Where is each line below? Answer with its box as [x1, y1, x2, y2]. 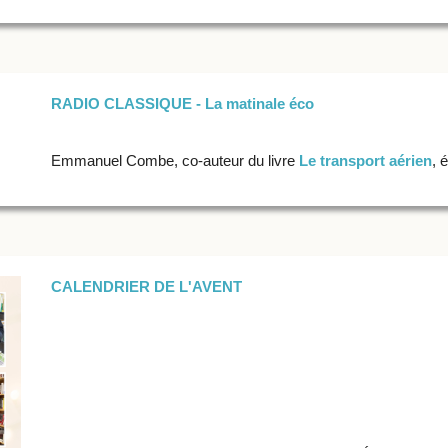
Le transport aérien [298, 152, 432, 169]
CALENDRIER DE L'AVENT [50, 278, 242, 295]
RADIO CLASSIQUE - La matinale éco [50, 95, 314, 112]
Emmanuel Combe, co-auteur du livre [50, 152, 299, 169]
